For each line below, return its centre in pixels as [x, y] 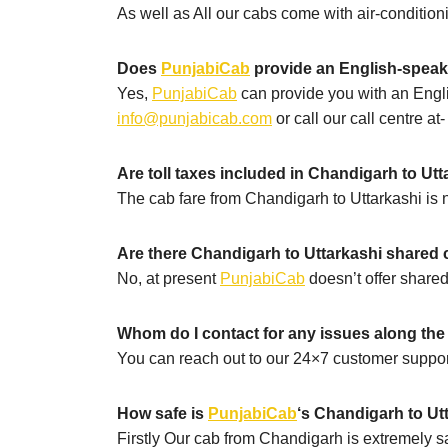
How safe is [162, 414]
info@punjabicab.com [194, 119]
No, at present [168, 279]
